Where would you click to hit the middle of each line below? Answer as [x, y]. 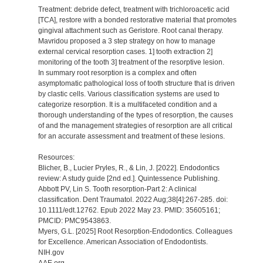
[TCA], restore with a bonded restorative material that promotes [137, 20]
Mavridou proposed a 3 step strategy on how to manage [127, 41]
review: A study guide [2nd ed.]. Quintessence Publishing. [129, 178]
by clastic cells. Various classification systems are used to [129, 94]
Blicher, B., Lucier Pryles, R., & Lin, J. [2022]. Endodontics [129, 168]
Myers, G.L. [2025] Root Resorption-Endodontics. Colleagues [135, 231]
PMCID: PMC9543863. [74, 220]
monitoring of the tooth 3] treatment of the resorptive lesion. [131, 62]
